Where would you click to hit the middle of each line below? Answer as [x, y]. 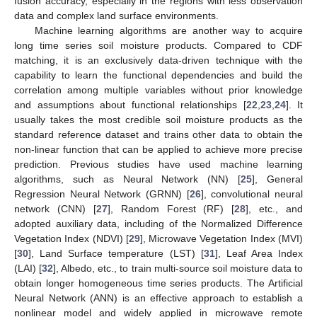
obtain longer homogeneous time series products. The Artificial [158, 283]
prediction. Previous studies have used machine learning [158, 165]
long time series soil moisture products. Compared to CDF [158, 46]
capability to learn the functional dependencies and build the [158, 75]
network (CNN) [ [55, 209]
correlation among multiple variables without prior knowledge [158, 90]
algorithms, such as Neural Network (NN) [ [128, 179]
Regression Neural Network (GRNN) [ [102, 194]
